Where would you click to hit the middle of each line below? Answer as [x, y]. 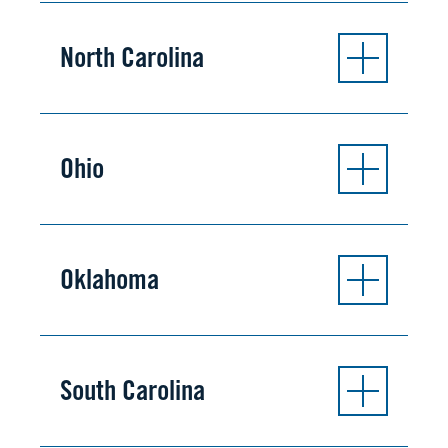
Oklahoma [109, 279]
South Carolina [132, 390]
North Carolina [132, 57]
